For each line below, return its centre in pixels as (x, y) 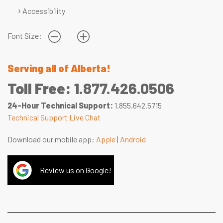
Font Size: (25, 35)
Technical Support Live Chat (54, 117)
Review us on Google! (76, 170)
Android (133, 139)
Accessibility (44, 10)
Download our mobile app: (52, 139)
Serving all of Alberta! (59, 68)
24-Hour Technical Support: (60, 106)
